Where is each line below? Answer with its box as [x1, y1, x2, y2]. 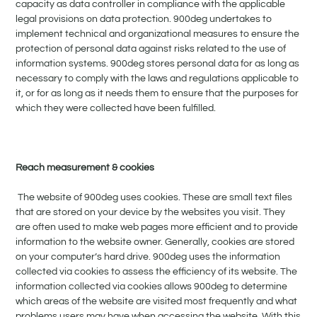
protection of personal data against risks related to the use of [16, 43, 287, 54]
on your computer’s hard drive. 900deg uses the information [16, 251, 281, 262]
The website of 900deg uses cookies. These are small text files [16, 192, 293, 202]
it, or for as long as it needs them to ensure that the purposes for [16, 88, 299, 98]
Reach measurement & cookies [16, 162, 155, 173]
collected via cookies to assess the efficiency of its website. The [16, 266, 298, 277]
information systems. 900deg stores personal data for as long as [16, 58, 300, 69]
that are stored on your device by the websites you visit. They [16, 207, 286, 217]
